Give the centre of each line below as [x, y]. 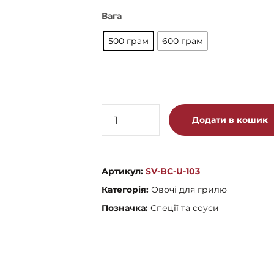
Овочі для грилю [189, 190]
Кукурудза [126, 112]
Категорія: [126, 190]
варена [118, 128]
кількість [121, 160]
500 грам [128, 41]
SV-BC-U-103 [172, 172]
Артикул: [123, 172]
